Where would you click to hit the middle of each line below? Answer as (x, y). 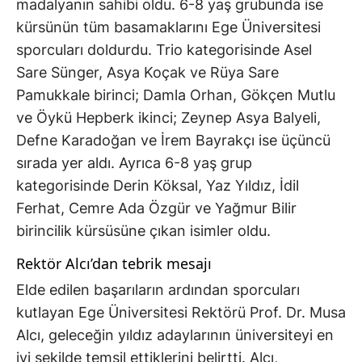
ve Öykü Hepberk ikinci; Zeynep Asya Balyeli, (168, 118)
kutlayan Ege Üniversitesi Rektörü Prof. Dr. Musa (181, 313)
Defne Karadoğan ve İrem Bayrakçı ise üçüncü (173, 141)
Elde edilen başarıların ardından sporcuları (158, 290)
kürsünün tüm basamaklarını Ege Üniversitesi (168, 27)
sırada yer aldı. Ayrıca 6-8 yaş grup (134, 163)
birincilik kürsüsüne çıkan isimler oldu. (143, 231)
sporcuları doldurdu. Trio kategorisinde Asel (164, 50)
